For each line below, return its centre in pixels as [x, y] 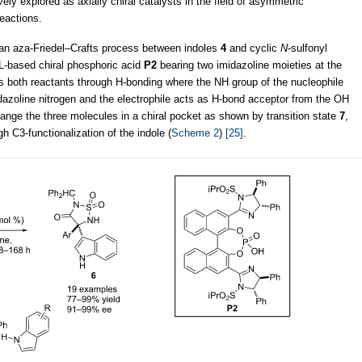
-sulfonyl [307, 48]
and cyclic [253, 48]
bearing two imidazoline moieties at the [249, 65]
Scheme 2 [195, 133]
